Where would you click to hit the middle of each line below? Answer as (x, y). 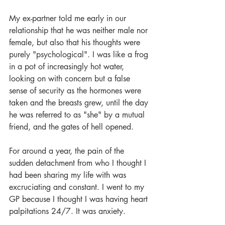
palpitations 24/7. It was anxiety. (69, 211)
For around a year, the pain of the (68, 151)
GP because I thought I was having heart (80, 199)
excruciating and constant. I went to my (78, 187)
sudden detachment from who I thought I (79, 163)
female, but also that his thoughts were (76, 42)
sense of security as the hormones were (76, 91)
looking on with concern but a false (71, 79)
